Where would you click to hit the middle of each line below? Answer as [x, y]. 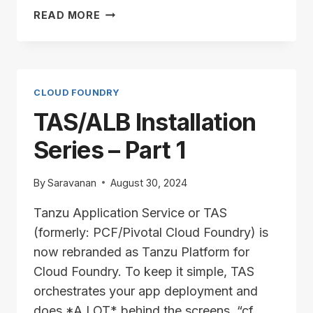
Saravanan [72, 182]
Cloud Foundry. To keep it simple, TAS [144, 271]
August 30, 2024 [149, 182]
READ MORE [67, 15]
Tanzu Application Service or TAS [130, 212]
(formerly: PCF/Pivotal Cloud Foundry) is [151, 232]
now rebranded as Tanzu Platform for [141, 252]
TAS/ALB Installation [145, 122]
